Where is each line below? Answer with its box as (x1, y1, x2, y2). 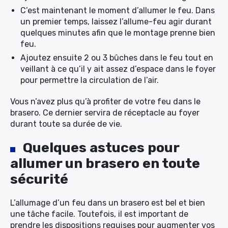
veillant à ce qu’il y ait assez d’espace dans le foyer (20, 64, 216, 74)
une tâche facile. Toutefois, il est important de (10, 209, 188, 219)
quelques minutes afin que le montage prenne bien (20, 28, 215, 38)
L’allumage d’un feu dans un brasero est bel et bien (10, 198, 205, 208)
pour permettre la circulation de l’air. (20, 75, 159, 85)
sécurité (10, 171, 68, 187)
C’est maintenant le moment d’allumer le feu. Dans (20, 6, 215, 15)
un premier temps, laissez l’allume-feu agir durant (20, 17, 212, 26)
